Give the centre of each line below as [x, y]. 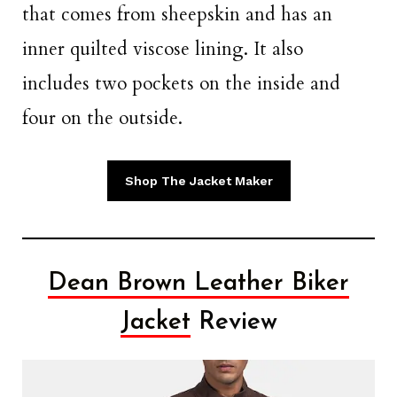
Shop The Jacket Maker [198, 180]
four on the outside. [102, 118]
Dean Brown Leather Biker [198, 284]
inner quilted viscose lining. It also [163, 49]
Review [234, 323]
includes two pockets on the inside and [181, 83]
